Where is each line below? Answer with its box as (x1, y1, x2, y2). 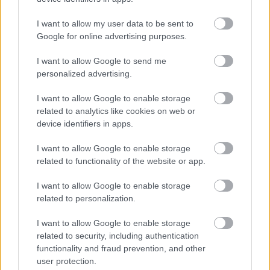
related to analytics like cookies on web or (37, 105, 195, 116)
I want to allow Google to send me (37, 55, 166, 66)
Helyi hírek (6, 201, 40, 210)
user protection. (37, 256, 96, 266)
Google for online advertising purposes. (37, 31, 187, 41)
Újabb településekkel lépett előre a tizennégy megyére (3, 115, 262, 128)
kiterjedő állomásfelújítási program (3, 128, 169, 142)
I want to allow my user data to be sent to (37, 18, 193, 28)
